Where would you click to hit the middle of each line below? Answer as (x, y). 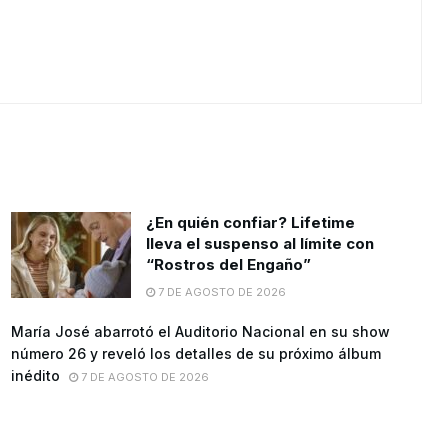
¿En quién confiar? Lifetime (250, 223)
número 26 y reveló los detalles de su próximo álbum (195, 354)
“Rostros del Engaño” (228, 265)
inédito (35, 376)
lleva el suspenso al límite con (259, 244)
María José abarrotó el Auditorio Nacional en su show (200, 332)
